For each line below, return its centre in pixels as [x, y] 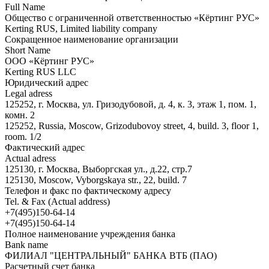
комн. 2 [20, 115]
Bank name [26, 244]
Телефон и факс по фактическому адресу [88, 190]
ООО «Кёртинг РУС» [50, 61]
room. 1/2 [23, 136]
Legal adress [29, 93]
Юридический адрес [47, 82]
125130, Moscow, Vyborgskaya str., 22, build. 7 [96, 180]
